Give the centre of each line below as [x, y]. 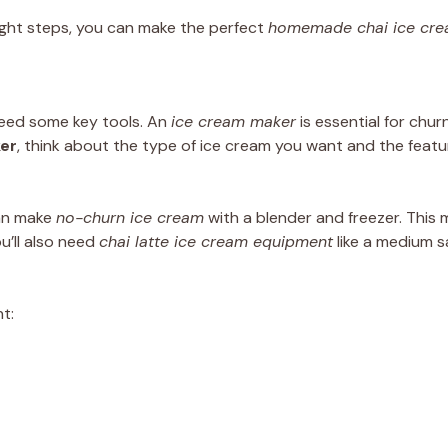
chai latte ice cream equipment [216, 241]
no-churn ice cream [130, 217]
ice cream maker [233, 121]
